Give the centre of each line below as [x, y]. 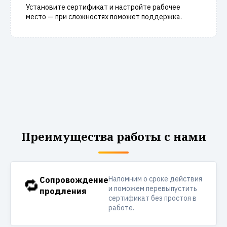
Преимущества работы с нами [113, 136]
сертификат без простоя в [153, 198]
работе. [121, 208]
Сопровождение [74, 180]
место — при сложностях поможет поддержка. [104, 17]
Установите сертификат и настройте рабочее [103, 7]
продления [63, 191]
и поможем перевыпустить [153, 188]
